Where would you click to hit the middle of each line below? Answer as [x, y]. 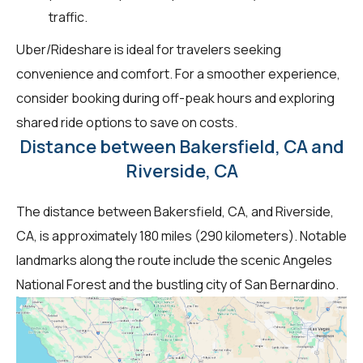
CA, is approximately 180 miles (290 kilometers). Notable [181, 235]
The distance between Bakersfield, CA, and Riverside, [175, 211]
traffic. [68, 17]
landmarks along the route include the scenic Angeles [174, 260]
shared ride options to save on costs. [127, 122]
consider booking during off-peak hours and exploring [175, 98]
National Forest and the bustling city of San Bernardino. [177, 284]
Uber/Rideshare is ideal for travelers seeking [149, 49]
